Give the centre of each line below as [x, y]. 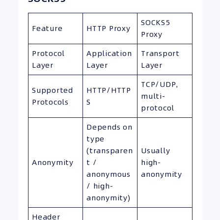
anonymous [109, 174]
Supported [53, 90]
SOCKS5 [156, 22]
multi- [153, 96]
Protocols [50, 102]
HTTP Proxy [109, 28]
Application [109, 53]
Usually [156, 150]
